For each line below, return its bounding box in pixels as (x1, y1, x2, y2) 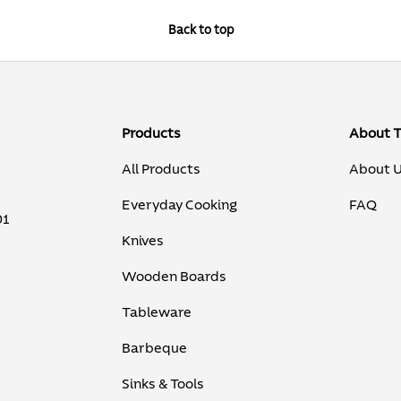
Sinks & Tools (122, 377, 205, 392)
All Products (122, 162, 201, 177)
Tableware (122, 305, 192, 320)
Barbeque (122, 341, 188, 356)
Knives (122, 234, 165, 249)
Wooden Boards (122, 269, 227, 285)
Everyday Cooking (122, 198, 238, 213)
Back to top (167, 22, 234, 37)
